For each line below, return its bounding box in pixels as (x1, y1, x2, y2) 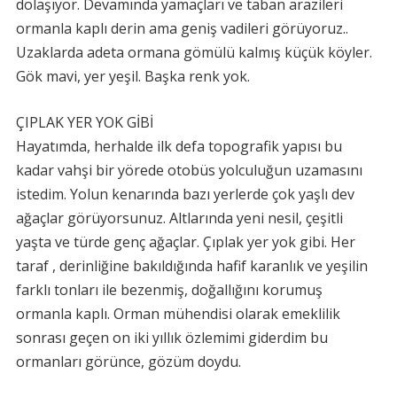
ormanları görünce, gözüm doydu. (15, 352, 241, 371)
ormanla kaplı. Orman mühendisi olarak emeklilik (15, 304, 340, 323)
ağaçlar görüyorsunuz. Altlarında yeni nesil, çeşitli (15, 208, 343, 228)
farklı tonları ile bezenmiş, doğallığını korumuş (15, 280, 323, 300)
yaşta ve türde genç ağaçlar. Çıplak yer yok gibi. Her (15, 232, 355, 252)
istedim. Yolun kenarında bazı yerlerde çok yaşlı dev (15, 184, 354, 204)
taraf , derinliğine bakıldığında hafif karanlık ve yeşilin (15, 256, 368, 276)
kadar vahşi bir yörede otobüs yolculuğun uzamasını (15, 160, 362, 180)
